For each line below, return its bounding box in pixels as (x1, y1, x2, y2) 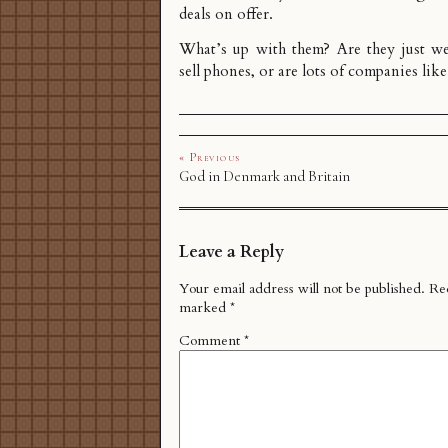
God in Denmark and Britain (179, 167, 350, 186)
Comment (179, 331, 244, 351)
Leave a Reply (179, 240, 284, 263)
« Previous (179, 150, 241, 165)
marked (179, 298, 230, 318)
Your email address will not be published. (179, 279, 425, 299)
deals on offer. (179, 4, 273, 26)
